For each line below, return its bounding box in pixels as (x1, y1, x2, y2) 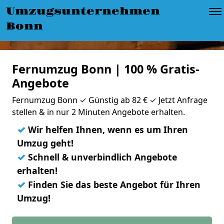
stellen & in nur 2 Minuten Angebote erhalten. (12, 106, 185, 117)
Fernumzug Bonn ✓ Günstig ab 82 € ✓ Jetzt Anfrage (12, 94, 207, 105)
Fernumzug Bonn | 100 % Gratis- (12, 61, 199, 77)
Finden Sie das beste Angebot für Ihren (25, 178, 200, 190)
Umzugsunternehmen (6, 5, 160, 18)
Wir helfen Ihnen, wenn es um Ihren (25, 123, 188, 135)
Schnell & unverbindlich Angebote (25, 151, 177, 163)
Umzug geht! (17, 137, 73, 149)
